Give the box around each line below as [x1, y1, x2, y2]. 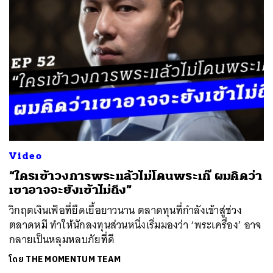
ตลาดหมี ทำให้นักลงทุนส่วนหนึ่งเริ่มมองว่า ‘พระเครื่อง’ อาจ [9, 216, 262, 234]
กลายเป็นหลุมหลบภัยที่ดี [9, 230, 115, 249]
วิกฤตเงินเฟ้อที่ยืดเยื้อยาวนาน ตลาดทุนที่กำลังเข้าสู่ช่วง [9, 201, 242, 219]
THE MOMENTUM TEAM [26, 252, 121, 266]
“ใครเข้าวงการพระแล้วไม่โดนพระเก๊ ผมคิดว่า [9, 168, 263, 183]
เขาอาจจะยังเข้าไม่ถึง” [9, 182, 132, 197]
